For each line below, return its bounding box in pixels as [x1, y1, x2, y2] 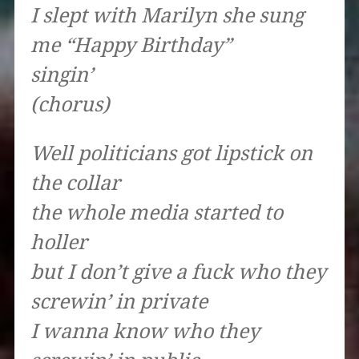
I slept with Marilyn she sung [30, 4, 304, 28]
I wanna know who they [30, 320, 260, 344]
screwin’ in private [30, 290, 208, 314]
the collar [30, 171, 120, 196]
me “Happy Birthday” [30, 34, 232, 58]
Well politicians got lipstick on [30, 142, 313, 166]
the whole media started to [30, 201, 283, 225]
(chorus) [30, 93, 110, 117]
